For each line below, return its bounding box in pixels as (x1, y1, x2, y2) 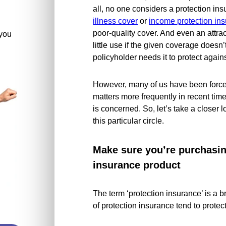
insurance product (93, 159, 181, 171)
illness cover (93, 17, 138, 25)
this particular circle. (93, 117, 164, 125)
